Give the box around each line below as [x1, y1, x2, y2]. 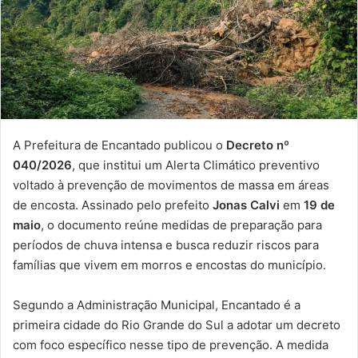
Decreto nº [226, 137, 289, 153]
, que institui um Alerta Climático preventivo [72, 157, 320, 173]
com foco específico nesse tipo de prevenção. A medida [13, 337, 328, 353]
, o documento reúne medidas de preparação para [41, 217, 322, 233]
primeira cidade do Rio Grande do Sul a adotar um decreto [13, 317, 340, 333]
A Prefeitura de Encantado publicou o [13, 137, 226, 153]
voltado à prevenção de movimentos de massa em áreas [13, 177, 329, 193]
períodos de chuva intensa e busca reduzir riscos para [13, 237, 319, 253]
